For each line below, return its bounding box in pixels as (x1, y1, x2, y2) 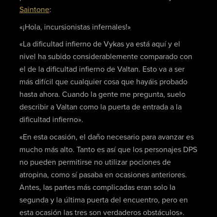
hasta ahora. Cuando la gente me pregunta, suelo (19, 91, 186, 99)
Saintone (19, 6, 49, 14)
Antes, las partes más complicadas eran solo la (19, 183, 175, 191)
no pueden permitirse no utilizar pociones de (19, 158, 171, 166)
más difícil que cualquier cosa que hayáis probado (19, 78, 187, 86)
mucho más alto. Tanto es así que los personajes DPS (19, 145, 197, 154)
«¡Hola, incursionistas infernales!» (19, 23, 131, 31)
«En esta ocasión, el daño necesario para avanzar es (19, 133, 194, 141)
